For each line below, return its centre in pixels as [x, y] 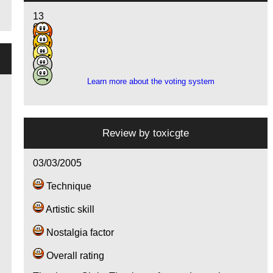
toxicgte [171, 133]
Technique [68, 186]
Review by [128, 133]
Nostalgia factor [79, 233]
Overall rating [74, 256]
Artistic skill [69, 210]
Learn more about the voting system [151, 82]
